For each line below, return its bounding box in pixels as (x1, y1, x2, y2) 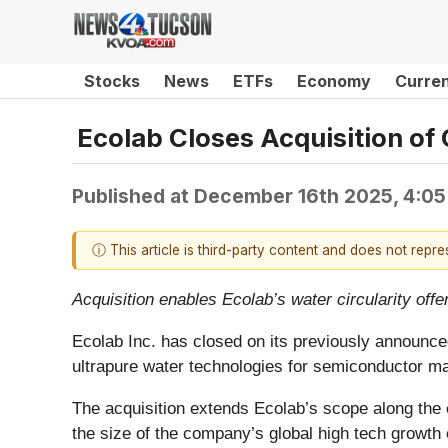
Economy (297, 71, 371, 91)
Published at (72, 183, 194, 208)
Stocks (84, 71, 140, 91)
